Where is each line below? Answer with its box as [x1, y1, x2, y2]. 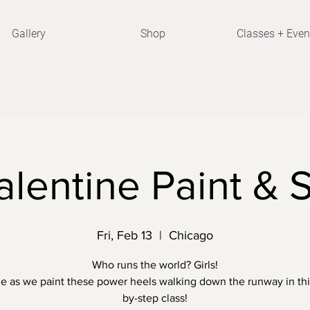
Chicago [169, 228, 213, 242]
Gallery [11, 27, 46, 40]
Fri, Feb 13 [97, 228, 152, 242]
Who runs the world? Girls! [92, 259, 218, 271]
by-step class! [122, 292, 188, 304]
